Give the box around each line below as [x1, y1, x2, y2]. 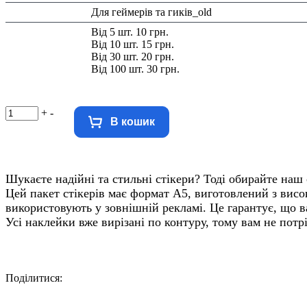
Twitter [125, 283, 158, 298]
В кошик [110, 116, 155, 127]
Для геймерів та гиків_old [91, 6, 212, 18]
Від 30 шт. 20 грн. [91, 51, 175, 62]
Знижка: [5, 26, 47, 38]
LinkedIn [203, 283, 245, 298]
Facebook [86, 283, 134, 298]
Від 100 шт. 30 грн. [91, 63, 180, 75]
